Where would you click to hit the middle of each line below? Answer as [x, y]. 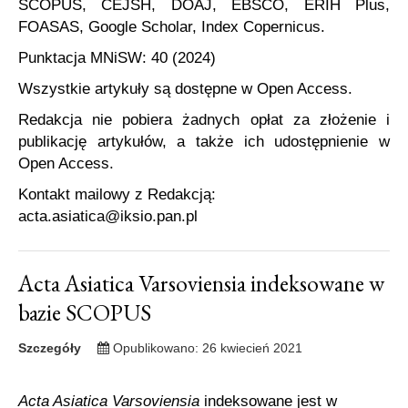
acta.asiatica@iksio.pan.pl [108, 216]
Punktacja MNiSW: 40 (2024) [117, 58]
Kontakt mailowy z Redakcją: [117, 194]
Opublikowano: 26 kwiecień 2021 [208, 348]
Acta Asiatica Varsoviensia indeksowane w [201, 284]
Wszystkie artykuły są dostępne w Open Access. [185, 89]
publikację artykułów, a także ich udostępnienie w [204, 142]
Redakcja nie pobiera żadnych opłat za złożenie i [204, 120]
